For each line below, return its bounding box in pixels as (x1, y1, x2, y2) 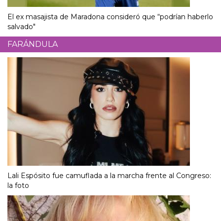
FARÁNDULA (7, 39, 58, 49)
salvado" (7, 22, 36, 32)
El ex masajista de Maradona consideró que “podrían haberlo (7, 12, 213, 22)
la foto (7, 181, 29, 190)
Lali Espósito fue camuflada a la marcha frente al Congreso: (7, 171, 211, 181)
